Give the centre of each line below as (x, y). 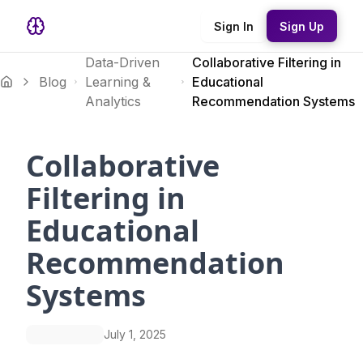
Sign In (234, 26)
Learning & (117, 82)
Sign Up (302, 26)
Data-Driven (122, 62)
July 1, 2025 (135, 334)
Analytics (113, 101)
